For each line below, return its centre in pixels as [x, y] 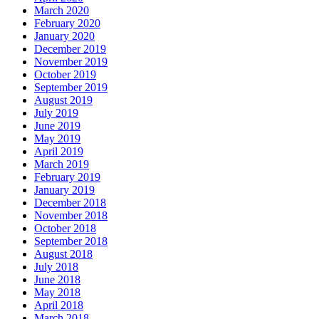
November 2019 [71, 61]
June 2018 [57, 279]
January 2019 [64, 189]
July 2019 [56, 113]
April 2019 [59, 151]
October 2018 [65, 228]
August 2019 [63, 100]
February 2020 [67, 23]
